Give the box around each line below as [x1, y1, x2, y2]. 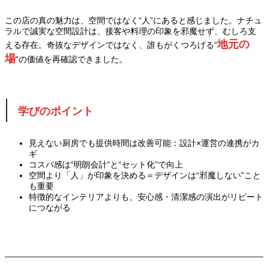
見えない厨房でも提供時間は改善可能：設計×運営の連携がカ [29, 138, 260, 148]
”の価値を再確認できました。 [16, 54, 127, 65]
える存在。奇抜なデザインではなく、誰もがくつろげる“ [5, 40, 217, 50]
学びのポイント [17, 105, 93, 117]
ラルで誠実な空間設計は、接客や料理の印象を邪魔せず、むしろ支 [5, 26, 256, 36]
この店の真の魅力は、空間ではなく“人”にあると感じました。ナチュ [5, 16, 262, 26]
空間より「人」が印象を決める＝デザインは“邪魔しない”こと [29, 170, 261, 180]
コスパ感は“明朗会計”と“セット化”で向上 [29, 159, 183, 169]
